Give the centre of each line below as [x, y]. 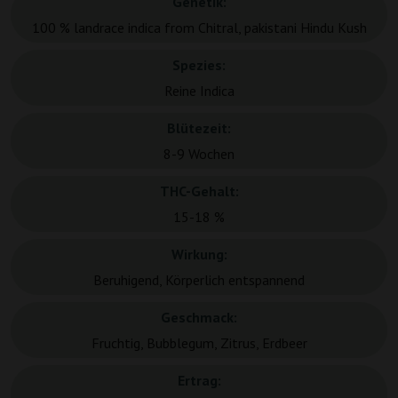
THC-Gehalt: [199, 191]
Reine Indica [199, 91]
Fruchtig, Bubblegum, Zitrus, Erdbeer [199, 343]
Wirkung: [199, 255]
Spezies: [199, 65]
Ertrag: [199, 381]
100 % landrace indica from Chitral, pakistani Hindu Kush [199, 28]
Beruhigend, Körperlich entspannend [199, 280]
